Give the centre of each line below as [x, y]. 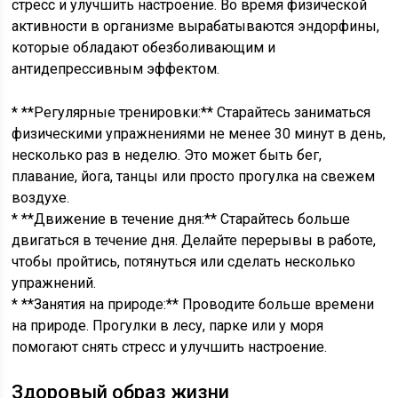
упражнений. [54, 283]
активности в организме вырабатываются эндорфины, [196, 26]
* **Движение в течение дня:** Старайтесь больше [181, 219]
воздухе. [41, 198]
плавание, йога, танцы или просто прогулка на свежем [194, 176]
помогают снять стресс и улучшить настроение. [170, 347]
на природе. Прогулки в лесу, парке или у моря [168, 326]
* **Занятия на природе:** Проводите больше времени [193, 304]
